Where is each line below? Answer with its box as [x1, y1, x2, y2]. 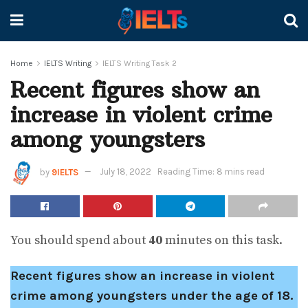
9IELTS [52, 166, 78, 177]
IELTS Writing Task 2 [102, 58, 177, 68]
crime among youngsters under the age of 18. [10, 288, 294, 304]
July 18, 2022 [100, 166, 151, 177]
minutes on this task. [162, 232, 283, 248]
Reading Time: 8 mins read [157, 166, 265, 177]
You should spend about [10, 232, 148, 248]
